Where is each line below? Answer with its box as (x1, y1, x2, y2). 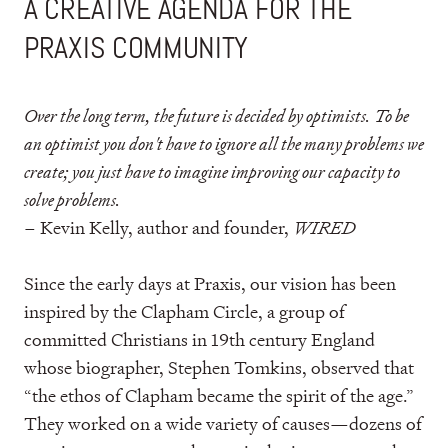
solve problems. (24, 188, 121, 211)
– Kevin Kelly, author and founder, (24, 216, 293, 239)
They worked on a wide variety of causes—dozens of (24, 412, 422, 435)
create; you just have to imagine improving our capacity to (24, 160, 400, 183)
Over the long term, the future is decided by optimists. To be (24, 104, 409, 127)
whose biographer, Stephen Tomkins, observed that (24, 356, 414, 379)
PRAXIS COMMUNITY (24, 35, 249, 66)
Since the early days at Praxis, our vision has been (24, 272, 396, 295)
